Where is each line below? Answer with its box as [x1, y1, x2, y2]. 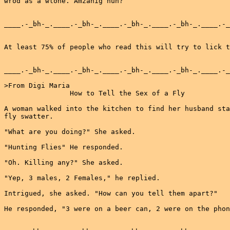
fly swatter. [4, 112, 53, 120]
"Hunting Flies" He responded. [4, 143, 123, 151]
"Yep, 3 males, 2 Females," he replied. [4, 174, 160, 182]
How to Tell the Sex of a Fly [4, 89, 185, 97]
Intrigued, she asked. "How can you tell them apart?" [4, 189, 218, 197]
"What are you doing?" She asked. [4, 128, 136, 136]
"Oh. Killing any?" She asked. [4, 159, 123, 166]
